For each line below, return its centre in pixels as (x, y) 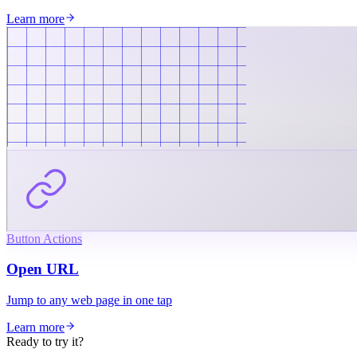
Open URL (43, 269)
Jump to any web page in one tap (89, 300)
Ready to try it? (45, 341)
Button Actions (44, 238)
